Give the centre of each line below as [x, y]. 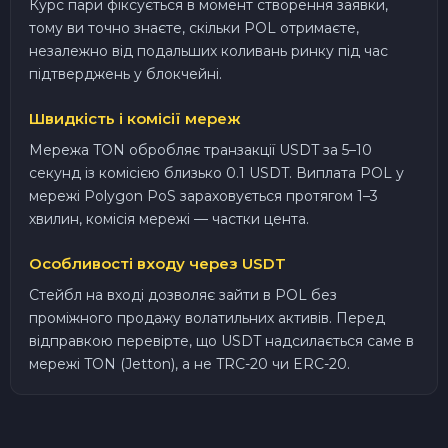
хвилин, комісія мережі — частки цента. [169, 218]
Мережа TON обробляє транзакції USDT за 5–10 [200, 149]
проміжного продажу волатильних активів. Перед [207, 317]
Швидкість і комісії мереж [135, 118]
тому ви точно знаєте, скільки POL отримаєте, [194, 27]
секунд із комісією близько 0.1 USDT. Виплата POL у [216, 172]
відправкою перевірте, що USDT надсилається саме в [221, 340]
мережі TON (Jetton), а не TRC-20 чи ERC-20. [189, 363]
